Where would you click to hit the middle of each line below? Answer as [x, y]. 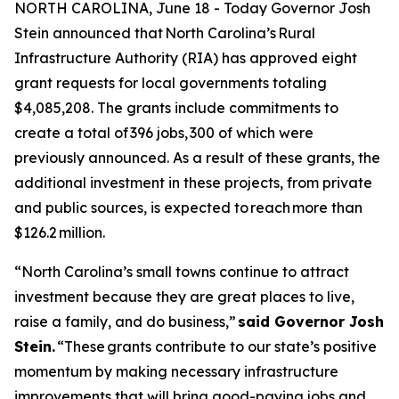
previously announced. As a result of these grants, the [197, 158]
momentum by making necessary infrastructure [176, 371]
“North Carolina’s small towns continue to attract [182, 272]
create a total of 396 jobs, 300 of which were [164, 133]
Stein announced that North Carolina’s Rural [165, 33]
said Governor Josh [311, 322]
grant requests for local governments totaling [171, 83]
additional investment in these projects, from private [193, 183]
